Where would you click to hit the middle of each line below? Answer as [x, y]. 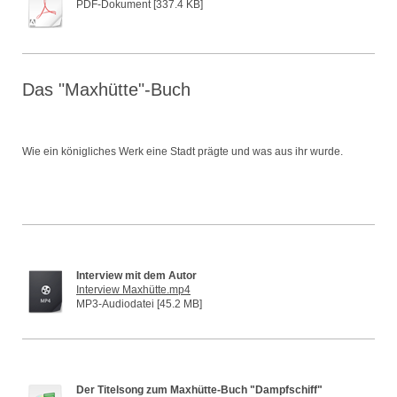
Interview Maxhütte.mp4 [133, 290]
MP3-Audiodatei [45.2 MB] [139, 304]
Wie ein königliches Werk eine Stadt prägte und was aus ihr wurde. [183, 152]
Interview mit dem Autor [136, 276]
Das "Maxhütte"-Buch [106, 90]
